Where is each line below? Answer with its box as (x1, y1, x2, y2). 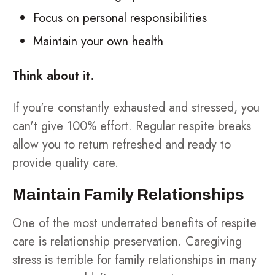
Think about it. (12, 67, 95, 85)
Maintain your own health (33, 33, 163, 50)
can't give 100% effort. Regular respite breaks (12, 117, 251, 135)
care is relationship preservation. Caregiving (12, 233, 242, 250)
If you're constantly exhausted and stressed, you (12, 99, 260, 117)
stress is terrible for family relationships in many (12, 251, 257, 269)
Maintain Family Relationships (12, 186, 244, 203)
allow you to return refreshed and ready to (12, 136, 231, 153)
